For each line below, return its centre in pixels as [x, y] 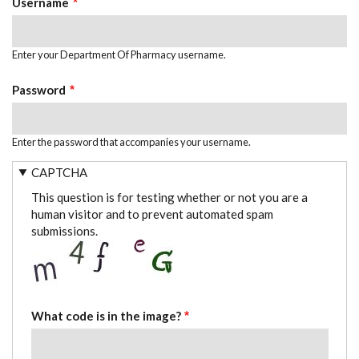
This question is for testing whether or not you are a [169, 197]
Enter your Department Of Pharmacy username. [119, 54]
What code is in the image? [106, 316]
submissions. [64, 231]
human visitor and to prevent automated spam [152, 214]
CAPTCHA [60, 172]
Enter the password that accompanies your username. [131, 141]
